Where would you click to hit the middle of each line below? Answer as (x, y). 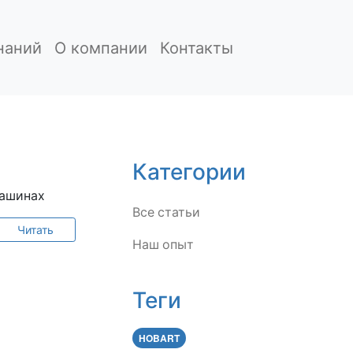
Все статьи (166, 212)
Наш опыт (163, 244)
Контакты (197, 47)
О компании (101, 47)
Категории (189, 170)
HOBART (159, 338)
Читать (35, 229)
